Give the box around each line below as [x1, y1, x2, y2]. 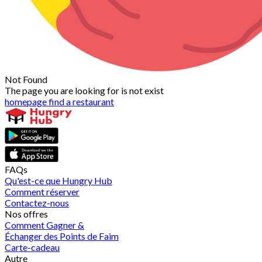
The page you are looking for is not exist [5, 85, 164, 96]
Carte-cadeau [5, 242, 60, 253]
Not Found [5, 74, 47, 85]
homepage [5, 96, 49, 108]
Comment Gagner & [5, 219, 84, 231]
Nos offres [5, 208, 48, 220]
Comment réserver [5, 186, 80, 198]
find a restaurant [49, 96, 114, 108]
